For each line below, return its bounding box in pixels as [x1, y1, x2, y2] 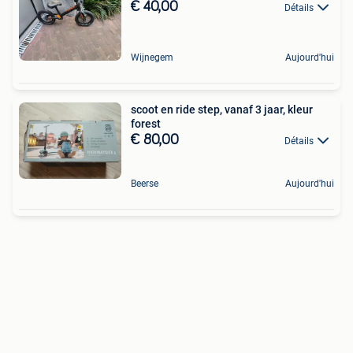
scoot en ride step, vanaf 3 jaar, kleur [131, 102, 313, 116]
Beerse [131, 178, 158, 189]
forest [131, 117, 161, 130]
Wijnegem [131, 51, 173, 63]
